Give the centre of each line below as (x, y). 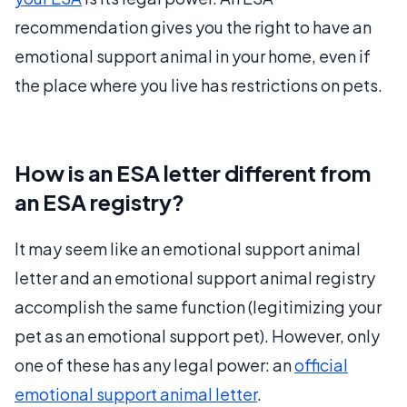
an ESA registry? (99, 202)
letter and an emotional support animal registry (195, 278)
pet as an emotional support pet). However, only (197, 336)
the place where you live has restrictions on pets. (199, 85)
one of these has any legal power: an (154, 365)
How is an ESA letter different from (193, 173)
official (321, 365)
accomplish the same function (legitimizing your (198, 307)
